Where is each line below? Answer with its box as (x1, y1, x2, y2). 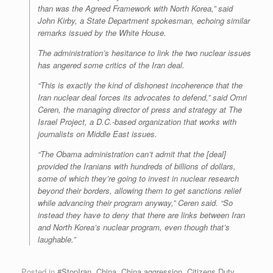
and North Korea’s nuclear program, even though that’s (38, 221, 230, 233)
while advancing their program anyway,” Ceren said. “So (38, 197, 233, 209)
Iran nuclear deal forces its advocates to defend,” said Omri (38, 91, 247, 104)
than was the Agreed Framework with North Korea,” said (38, 2, 233, 15)
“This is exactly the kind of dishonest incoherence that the (38, 79, 243, 91)
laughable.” (38, 233, 76, 246)
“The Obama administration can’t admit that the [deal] (38, 148, 226, 160)
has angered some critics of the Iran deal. (38, 59, 185, 71)
